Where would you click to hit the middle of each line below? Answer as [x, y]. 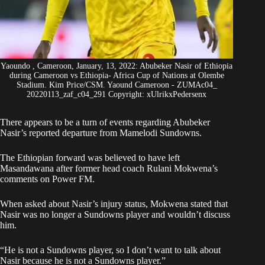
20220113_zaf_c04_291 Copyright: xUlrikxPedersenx [117, 95]
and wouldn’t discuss [190, 215]
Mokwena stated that [189, 204]
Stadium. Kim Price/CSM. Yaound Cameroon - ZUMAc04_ [117, 85]
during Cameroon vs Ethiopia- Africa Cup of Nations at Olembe [117, 76]
